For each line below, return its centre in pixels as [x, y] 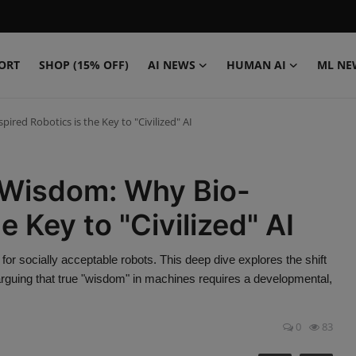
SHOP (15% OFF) [84, 65]
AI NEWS [172, 65]
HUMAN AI [256, 65]
